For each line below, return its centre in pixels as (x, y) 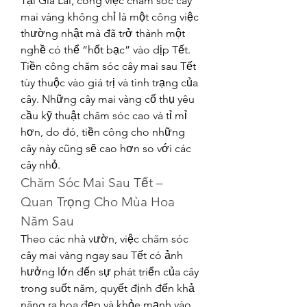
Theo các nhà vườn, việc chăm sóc (105, 239)
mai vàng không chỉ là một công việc (110, 17)
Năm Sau (47, 221)
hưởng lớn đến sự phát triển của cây (110, 272)
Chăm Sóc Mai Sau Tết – (92, 183)
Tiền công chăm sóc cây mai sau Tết (108, 66)
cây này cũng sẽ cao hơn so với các (106, 148)
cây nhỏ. (40, 165)
